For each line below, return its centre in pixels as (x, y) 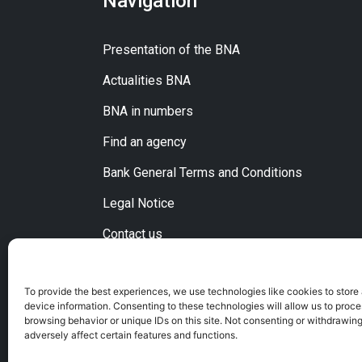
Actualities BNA (147, 80)
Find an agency (145, 142)
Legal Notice (139, 203)
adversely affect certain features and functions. (131, 335)
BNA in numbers (148, 111)
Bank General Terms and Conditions (202, 173)
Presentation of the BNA (171, 50)
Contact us (133, 234)
